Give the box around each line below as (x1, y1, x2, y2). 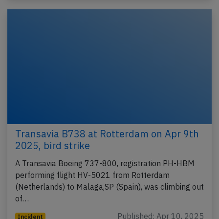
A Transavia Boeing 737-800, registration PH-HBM (15, 158, 195, 169)
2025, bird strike (15, 139, 90, 153)
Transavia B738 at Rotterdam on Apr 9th (15, 127, 199, 141)
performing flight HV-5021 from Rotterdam (15, 170, 170, 180)
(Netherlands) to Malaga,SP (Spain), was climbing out (15, 182, 204, 192)
